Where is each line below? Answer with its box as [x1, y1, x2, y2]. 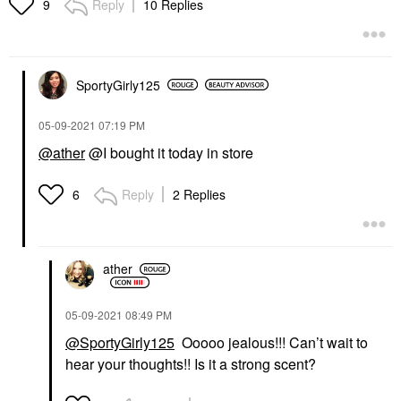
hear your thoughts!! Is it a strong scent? [65, 353, 316, 374]
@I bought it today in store [85, 141, 257, 163]
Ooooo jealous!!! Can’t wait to [175, 331, 368, 353]
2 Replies [173, 184, 226, 203]
